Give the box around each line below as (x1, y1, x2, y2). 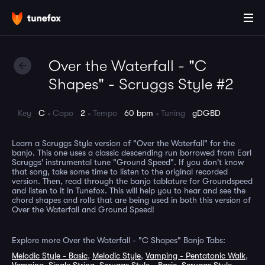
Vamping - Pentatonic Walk (146, 251, 245, 260)
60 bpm (124, 108, 153, 118)
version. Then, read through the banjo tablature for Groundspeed (12, 176, 253, 186)
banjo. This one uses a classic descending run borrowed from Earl (12, 148, 251, 157)
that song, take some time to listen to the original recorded (12, 167, 228, 176)
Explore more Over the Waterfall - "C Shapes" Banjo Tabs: (12, 235, 225, 245)
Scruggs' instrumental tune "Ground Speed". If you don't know (12, 157, 244, 167)
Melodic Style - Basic (12, 251, 88, 260)
